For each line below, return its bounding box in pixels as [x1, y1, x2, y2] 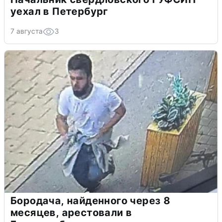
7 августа [10, 27, 43, 36]
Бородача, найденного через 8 [10, 195, 170, 207]
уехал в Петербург [10, 5, 108, 18]
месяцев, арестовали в [10, 207, 132, 219]
